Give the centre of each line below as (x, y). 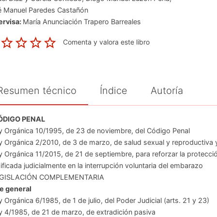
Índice (113, 90)
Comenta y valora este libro (106, 42)
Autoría (167, 90)
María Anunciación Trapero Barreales (82, 22)
